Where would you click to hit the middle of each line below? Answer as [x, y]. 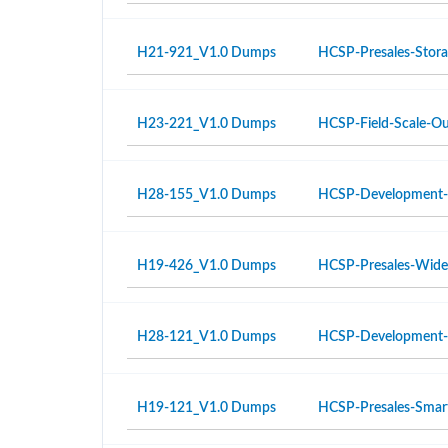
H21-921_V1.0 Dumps [206, 53]
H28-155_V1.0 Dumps [206, 195]
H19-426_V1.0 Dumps [206, 266]
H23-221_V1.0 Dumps [206, 124]
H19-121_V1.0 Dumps [206, 408]
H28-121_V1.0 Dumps [206, 337]
